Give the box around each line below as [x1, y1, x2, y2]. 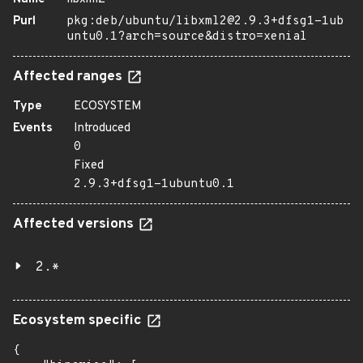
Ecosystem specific [13, 312, 145, 330]
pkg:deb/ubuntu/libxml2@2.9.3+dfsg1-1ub [66, 14, 344, 29]
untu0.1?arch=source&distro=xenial [66, 29, 307, 45]
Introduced [74, 121, 130, 136]
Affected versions [13, 216, 137, 233]
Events [13, 121, 53, 136]
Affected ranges [13, 68, 126, 86]
